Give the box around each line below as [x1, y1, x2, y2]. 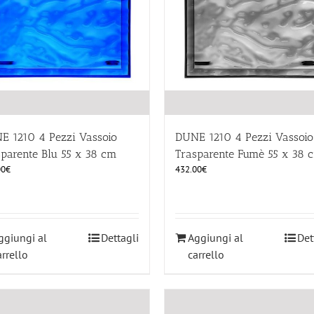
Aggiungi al [188, 231, 243, 245]
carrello [188, 247, 224, 262]
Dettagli [101, 231, 139, 245]
